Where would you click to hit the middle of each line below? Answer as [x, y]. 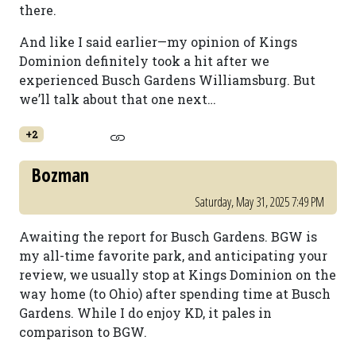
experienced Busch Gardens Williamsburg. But [167, 80]
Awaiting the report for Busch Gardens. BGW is [168, 236]
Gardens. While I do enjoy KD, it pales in [145, 313]
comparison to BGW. [83, 332]
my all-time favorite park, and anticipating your [173, 255]
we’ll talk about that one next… [118, 99]
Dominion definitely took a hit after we [144, 61]
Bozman [60, 175]
